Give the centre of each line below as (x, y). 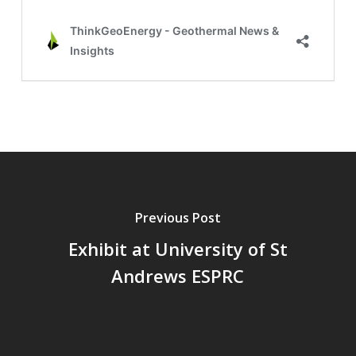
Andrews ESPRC (178, 275)
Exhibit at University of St (178, 248)
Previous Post (178, 217)
